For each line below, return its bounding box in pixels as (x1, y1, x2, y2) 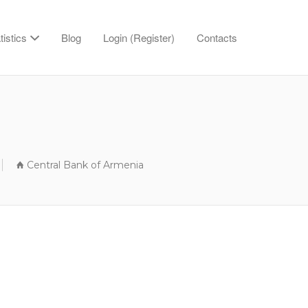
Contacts (197, 30, 237, 45)
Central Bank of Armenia (26, 159, 144, 171)
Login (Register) (103, 30, 175, 45)
